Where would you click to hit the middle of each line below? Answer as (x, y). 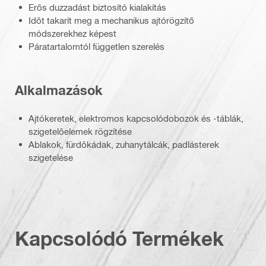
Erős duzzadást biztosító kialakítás (97, 7)
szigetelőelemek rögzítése (80, 131)
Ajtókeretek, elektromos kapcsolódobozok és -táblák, (136, 118)
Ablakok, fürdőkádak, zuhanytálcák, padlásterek (124, 144)
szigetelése (51, 157)
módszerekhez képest (72, 33)
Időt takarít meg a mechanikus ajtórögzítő (111, 20)
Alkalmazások (59, 91)
